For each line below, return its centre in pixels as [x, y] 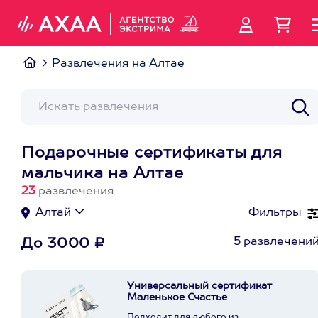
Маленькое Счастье [177, 297]
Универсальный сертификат [199, 286]
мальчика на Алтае [103, 174]
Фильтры [275, 213]
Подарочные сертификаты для [152, 153]
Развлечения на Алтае [118, 64]
